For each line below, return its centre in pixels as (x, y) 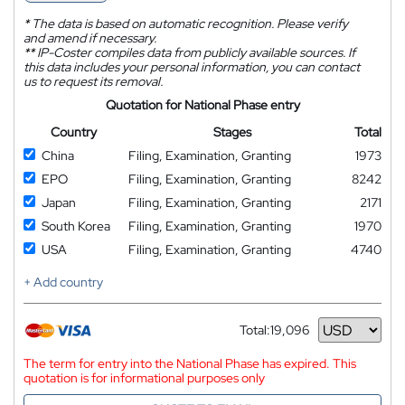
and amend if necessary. (90, 38)
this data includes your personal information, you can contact (192, 67)
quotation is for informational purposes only (144, 378)
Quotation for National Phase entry (202, 105)
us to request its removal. (93, 81)
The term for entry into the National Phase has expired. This (190, 363)
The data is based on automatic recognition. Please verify (188, 24)
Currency (266, 337)
